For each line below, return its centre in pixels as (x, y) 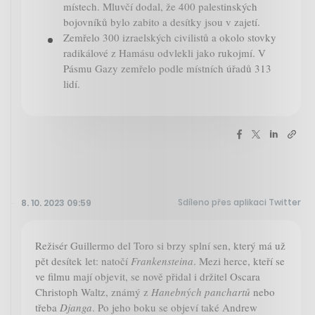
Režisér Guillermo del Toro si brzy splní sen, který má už (160, 245)
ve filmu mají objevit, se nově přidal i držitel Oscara (148, 276)
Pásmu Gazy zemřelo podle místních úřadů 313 (167, 68)
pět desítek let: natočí (83, 261)
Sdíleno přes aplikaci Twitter (239, 202)
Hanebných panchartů (201, 291)
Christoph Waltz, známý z (93, 291)
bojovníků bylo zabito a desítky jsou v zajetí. (162, 21)
